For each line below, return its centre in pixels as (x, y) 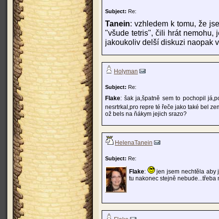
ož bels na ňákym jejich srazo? (146, 114)
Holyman (126, 71)
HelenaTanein (134, 143)
